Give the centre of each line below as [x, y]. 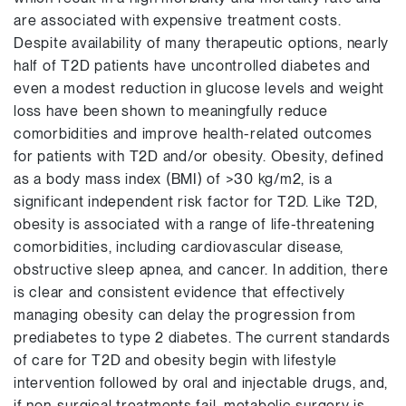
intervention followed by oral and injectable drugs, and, [201, 383]
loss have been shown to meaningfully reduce [171, 111]
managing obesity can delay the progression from [185, 315]
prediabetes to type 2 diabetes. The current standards [202, 338]
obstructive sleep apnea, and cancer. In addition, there [201, 270]
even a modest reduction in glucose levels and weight [199, 88]
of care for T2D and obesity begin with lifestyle [175, 360]
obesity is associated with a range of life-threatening [194, 224]
